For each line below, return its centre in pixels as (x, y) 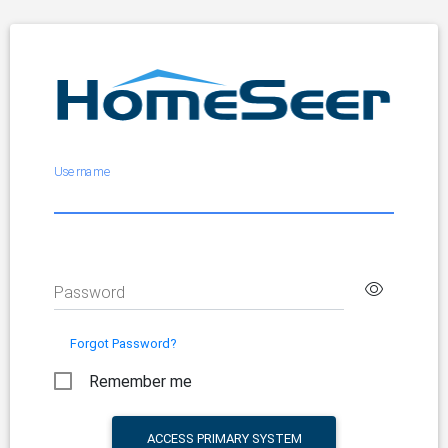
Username (82, 172)
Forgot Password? (123, 343)
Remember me (140, 381)
